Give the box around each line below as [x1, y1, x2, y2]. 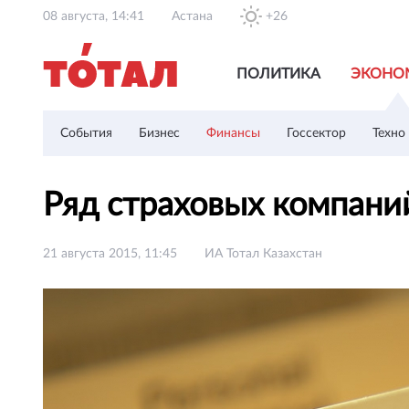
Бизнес [139, 127, 180, 140]
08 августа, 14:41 [43, 10, 144, 23]
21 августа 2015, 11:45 [43, 247, 177, 260]
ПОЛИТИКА [236, 67, 320, 81]
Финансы [206, 127, 260, 140]
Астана [172, 10, 213, 23]
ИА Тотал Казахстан [204, 247, 322, 260]
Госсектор [287, 127, 346, 140]
